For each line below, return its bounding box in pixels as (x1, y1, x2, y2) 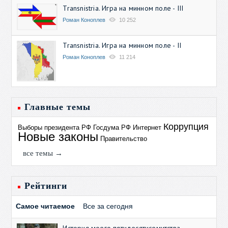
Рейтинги (24, 181, 68, 191)
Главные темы (24, 102, 91, 112)
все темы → (23, 149, 63, 158)
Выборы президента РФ (18, 124, 92, 132)
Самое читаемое (16, 202, 75, 211)
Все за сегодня (83, 202, 133, 211)
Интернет (133, 124, 162, 132)
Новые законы (18, 130, 99, 144)
